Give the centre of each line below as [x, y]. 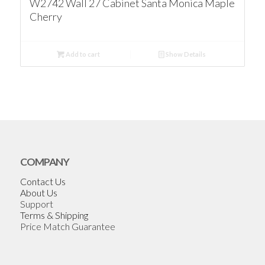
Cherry [46, 17]
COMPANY [44, 162]
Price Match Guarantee [67, 226]
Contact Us [43, 181]
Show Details [185, 54]
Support [36, 203]
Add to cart [82, 54]
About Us [38, 192]
